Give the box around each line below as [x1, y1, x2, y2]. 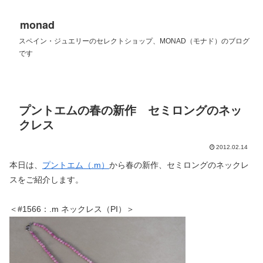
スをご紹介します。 [9, 175, 83, 184]
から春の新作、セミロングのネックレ [109, 160, 249, 170]
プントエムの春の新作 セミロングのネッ [19, 104, 242, 117]
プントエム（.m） [42, 160, 109, 170]
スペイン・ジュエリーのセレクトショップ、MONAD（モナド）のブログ [19, 37, 249, 45]
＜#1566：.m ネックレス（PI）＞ [9, 204, 134, 214]
